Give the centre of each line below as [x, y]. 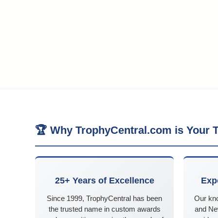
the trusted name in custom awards [104, 209]
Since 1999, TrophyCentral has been [104, 199]
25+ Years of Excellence [104, 181]
